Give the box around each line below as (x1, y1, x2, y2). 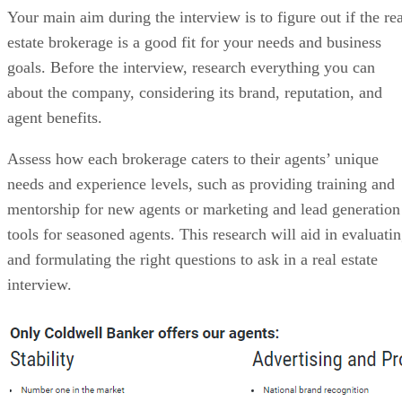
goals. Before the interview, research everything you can (7, 57, 375, 76)
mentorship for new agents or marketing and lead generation (7, 199, 400, 218)
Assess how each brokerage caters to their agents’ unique (7, 149, 379, 168)
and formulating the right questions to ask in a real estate (7, 249, 378, 268)
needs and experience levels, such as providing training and (7, 174, 395, 193)
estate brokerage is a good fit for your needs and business (7, 32, 381, 51)
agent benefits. (7, 108, 107, 127)
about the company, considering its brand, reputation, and (7, 83, 382, 101)
